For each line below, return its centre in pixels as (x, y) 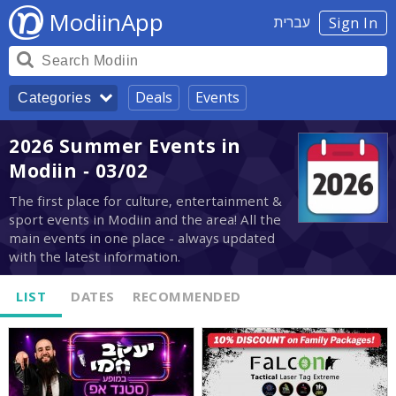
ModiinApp (106, 23)
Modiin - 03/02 (78, 171)
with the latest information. (95, 257)
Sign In (353, 23)
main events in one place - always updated (142, 238)
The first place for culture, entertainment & (145, 201)
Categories (54, 98)
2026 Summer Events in (125, 146)
